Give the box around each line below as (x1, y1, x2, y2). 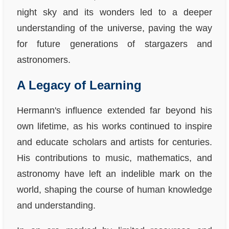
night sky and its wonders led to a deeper (17, 7, 212, 18)
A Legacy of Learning (17, 78, 142, 93)
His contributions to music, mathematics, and (17, 153, 212, 164)
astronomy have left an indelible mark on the (17, 169, 212, 179)
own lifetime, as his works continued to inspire (17, 121, 212, 132)
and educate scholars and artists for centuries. (17, 137, 212, 148)
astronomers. (17, 55, 71, 65)
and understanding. (17, 200, 96, 211)
